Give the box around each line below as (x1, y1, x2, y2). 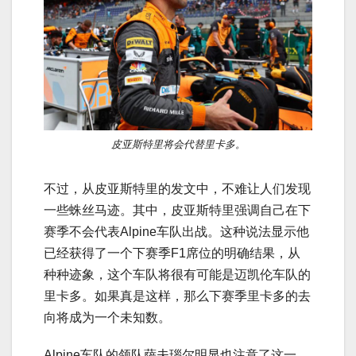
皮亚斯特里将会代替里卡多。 (110, 137, 246, 150)
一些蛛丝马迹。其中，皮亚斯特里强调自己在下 (44, 203, 311, 217)
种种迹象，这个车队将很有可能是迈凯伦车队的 (44, 267, 311, 281)
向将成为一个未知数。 (44, 310, 171, 324)
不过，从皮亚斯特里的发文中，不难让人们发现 (44, 181, 311, 195)
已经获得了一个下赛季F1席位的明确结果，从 (44, 246, 300, 260)
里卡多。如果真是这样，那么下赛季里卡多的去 (44, 288, 311, 303)
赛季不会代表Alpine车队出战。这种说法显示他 (44, 224, 309, 238)
